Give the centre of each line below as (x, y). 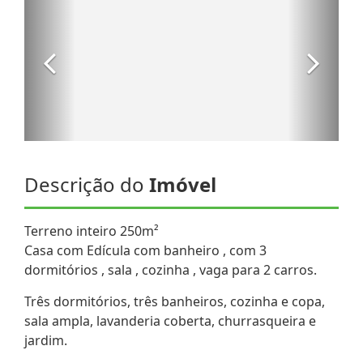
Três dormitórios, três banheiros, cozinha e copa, (175, 301)
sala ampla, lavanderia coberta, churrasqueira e (170, 320)
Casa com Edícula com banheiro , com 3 (145, 250)
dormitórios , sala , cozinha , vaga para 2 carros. (171, 269)
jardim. (46, 340)
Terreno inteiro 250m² (92, 231)
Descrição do (87, 184)
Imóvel (183, 184)
